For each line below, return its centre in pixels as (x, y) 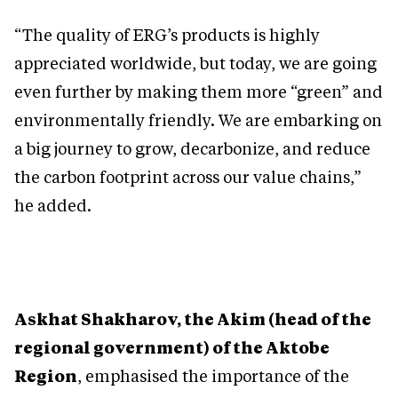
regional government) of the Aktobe (172, 348)
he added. (53, 206)
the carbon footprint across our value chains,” (188, 177)
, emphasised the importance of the (213, 376)
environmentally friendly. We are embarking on (198, 120)
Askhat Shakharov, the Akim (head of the (193, 319)
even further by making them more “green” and (199, 92)
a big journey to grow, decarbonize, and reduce (192, 149)
